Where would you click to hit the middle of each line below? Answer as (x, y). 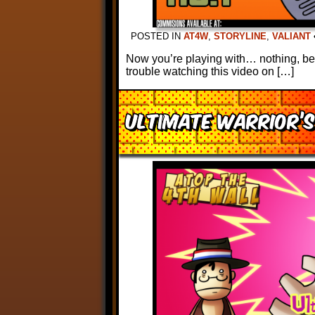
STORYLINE (240, 36)
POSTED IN (157, 36)
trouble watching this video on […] (210, 71)
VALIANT (291, 36)
